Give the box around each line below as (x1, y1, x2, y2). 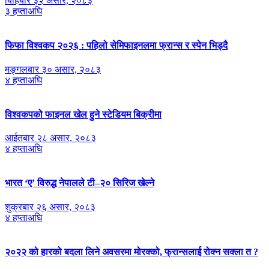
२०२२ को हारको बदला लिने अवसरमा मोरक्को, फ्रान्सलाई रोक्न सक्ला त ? (5, 247, 258, 258)
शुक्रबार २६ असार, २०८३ (5, 201, 95, 212)
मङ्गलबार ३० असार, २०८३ (5, 64, 101, 74)
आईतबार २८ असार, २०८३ (5, 133, 96, 144)
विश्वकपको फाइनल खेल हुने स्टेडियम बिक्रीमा (5, 109, 162, 119)
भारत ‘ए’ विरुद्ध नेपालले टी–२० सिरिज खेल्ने (5, 178, 154, 189)
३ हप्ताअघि (5, 6, 42, 17)
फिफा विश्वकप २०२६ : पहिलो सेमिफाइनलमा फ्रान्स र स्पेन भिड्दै (5, 40, 228, 51)
